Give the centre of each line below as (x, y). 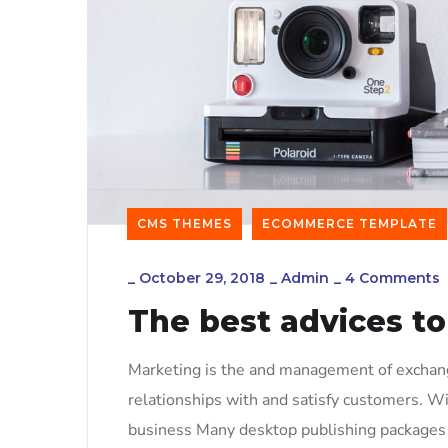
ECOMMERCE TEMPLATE (349, 223)
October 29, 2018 (202, 277)
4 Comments (392, 277)
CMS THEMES (184, 223)
